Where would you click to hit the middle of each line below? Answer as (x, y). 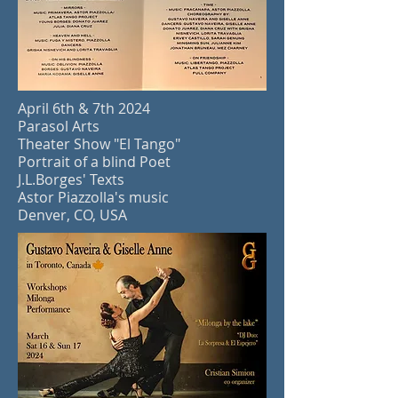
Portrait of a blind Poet (94, 162)
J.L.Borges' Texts (71, 179)
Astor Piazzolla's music (93, 197)
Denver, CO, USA (72, 215)
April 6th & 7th (66, 108)
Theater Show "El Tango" (99, 144)
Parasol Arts (59, 126)
